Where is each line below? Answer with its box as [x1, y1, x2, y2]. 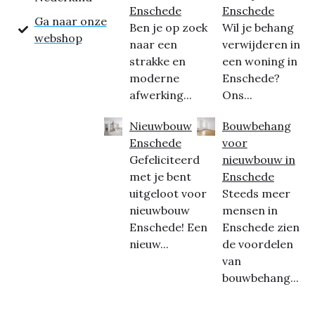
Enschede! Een [129, 220, 207, 234]
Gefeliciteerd [129, 153, 200, 167]
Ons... [221, 88, 252, 102]
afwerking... [129, 88, 192, 102]
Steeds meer [221, 186, 290, 200]
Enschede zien [221, 220, 300, 234]
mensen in [221, 203, 278, 217]
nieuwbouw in [221, 153, 295, 167]
